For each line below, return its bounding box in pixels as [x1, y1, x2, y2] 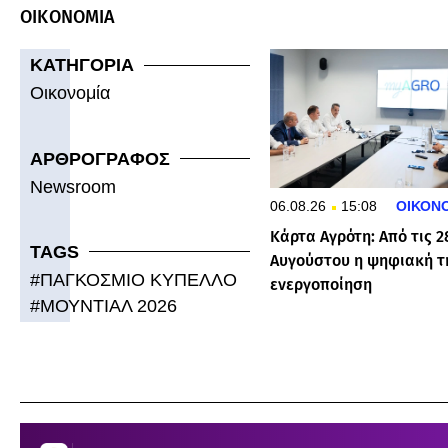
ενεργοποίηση [269, 275, 372, 295]
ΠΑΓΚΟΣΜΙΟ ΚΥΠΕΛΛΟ [40, 269, 237, 290]
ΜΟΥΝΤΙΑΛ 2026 [40, 295, 177, 316]
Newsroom [30, 176, 116, 197]
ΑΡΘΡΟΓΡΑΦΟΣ [30, 148, 170, 169]
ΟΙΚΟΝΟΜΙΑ [20, 6, 116, 29]
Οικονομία [30, 83, 110, 104]
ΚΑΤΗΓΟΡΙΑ [30, 55, 134, 76]
